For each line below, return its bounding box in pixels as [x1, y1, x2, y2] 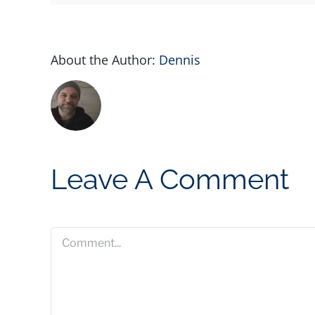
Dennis [159, 51, 200, 68]
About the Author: [51, 51, 159, 68]
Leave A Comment [51, 162, 289, 195]
